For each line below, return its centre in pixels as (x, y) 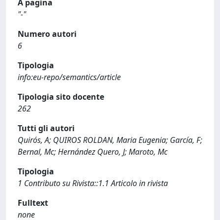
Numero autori (47, 34)
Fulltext (33, 203)
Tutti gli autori (46, 128)
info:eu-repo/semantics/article (69, 77)
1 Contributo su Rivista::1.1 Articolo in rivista (93, 183)
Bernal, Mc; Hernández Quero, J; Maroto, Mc (93, 152)
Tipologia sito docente (61, 97)
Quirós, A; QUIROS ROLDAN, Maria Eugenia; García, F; (110, 140)
